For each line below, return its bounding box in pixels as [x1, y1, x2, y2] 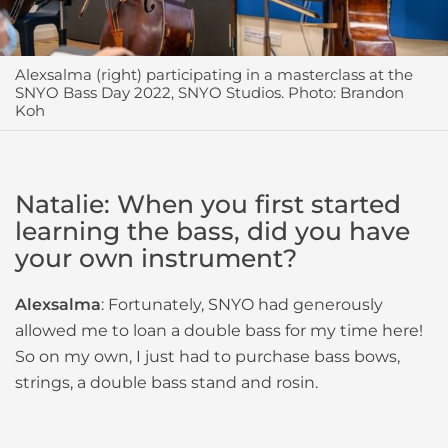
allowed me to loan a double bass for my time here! [15, 321, 423, 341]
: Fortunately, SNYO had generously [101, 295, 383, 315]
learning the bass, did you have [15, 216, 410, 247]
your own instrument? [15, 243, 297, 274]
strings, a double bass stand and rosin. [15, 373, 318, 393]
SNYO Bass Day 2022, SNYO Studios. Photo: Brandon [15, 83, 404, 103]
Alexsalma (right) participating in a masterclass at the [15, 65, 413, 85]
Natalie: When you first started [15, 189, 401, 220]
